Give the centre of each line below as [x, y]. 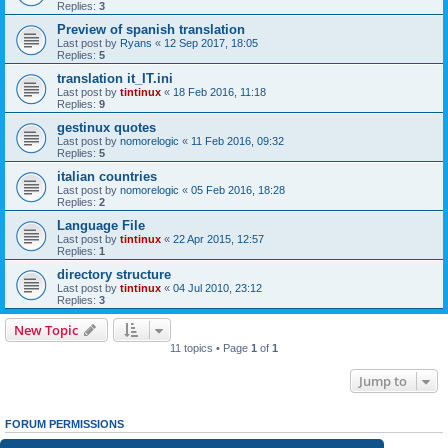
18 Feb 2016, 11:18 [219, 92]
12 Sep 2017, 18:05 [211, 43]
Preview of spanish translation [151, 29]
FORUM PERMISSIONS [64, 424]
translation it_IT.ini [115, 78]
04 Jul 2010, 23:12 [217, 288]
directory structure [114, 274]
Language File [101, 225]
